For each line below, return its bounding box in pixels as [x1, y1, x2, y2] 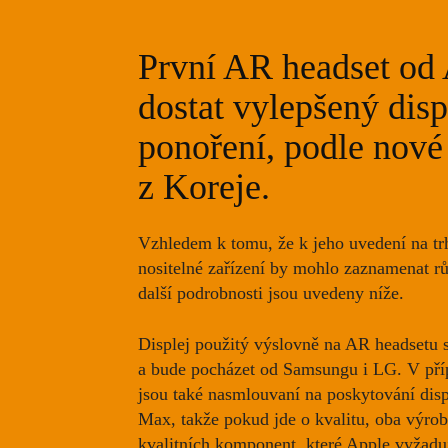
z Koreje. [138, 167, 279, 208]
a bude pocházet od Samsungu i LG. [138, 359, 407, 380]
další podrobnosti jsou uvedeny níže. [138, 283, 404, 304]
